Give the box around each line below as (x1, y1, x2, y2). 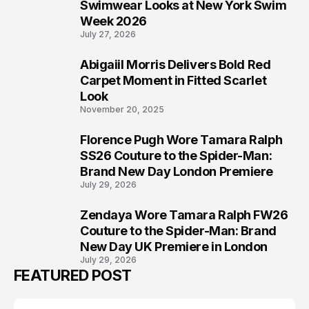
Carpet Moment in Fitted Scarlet (80, 73, 267, 88)
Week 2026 (80, 14, 147, 29)
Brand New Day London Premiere (80, 164, 273, 179)
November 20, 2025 (80, 104, 164, 115)
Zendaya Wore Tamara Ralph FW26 (80, 208, 288, 223)
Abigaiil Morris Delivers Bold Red (80, 57, 271, 72)
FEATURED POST (14, 266, 132, 285)
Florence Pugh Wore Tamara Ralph (80, 132, 283, 148)
